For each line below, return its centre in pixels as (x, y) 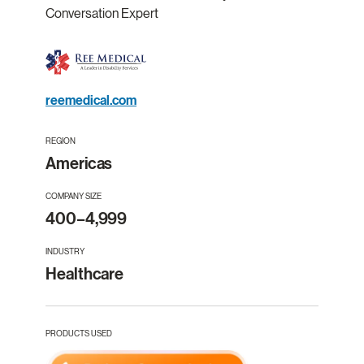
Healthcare (85, 274)
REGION (61, 141)
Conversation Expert (102, 14)
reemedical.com (91, 100)
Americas (79, 163)
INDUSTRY (65, 251)
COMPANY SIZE (74, 196)
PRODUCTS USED (79, 333)
